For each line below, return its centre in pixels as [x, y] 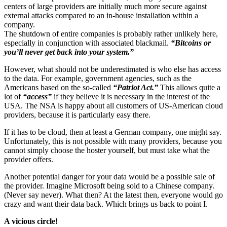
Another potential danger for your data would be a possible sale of [109, 176]
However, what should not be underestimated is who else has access [112, 69]
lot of [13, 96]
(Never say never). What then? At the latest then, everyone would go [113, 195]
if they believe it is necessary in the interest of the [131, 96]
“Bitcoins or [191, 43]
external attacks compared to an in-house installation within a [101, 15]
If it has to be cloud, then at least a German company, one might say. [113, 132]
